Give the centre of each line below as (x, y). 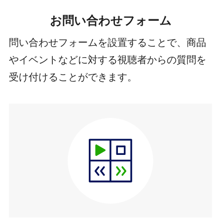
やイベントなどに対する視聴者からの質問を (107, 60)
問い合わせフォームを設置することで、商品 (107, 43)
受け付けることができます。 (73, 77)
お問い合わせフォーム (110, 20)
